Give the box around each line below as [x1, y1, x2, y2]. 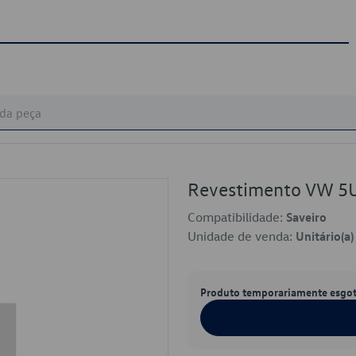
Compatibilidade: [188, 209, 286, 225]
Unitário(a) [296, 228, 354, 244]
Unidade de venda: [188, 228, 296, 244]
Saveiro [286, 209, 327, 225]
